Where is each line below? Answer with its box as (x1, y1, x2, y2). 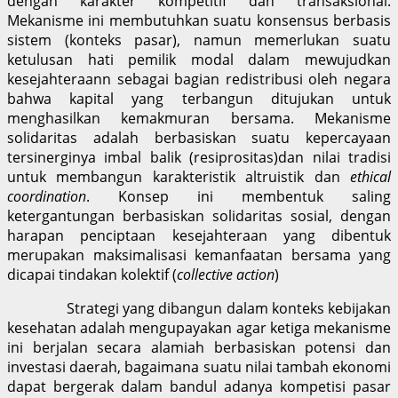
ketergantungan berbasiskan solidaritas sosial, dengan (7, 205, 391, 226)
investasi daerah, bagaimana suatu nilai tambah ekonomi (7, 356, 391, 377)
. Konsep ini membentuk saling (86, 186, 391, 206)
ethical (350, 166, 391, 187)
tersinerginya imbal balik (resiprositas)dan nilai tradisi (7, 147, 391, 167)
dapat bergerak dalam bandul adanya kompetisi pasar (7, 376, 391, 396)
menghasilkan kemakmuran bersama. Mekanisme (7, 107, 391, 128)
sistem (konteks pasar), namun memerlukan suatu (7, 29, 391, 50)
